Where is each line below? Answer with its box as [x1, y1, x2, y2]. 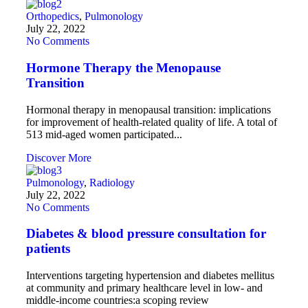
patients [26, 241, 70, 256]
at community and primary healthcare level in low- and [26, 282, 263, 294]
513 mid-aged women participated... [26, 128, 182, 140]
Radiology [89, 176, 135, 188]
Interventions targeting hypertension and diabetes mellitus [26, 269, 274, 282]
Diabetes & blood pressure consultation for [26, 226, 266, 241]
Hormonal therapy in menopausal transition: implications [26, 103, 271, 115]
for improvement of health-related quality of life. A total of [26, 115, 277, 128]
